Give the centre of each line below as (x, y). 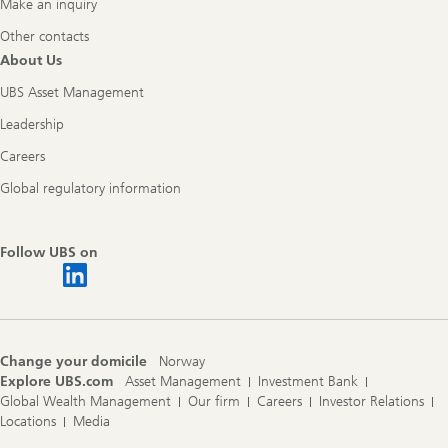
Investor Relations (371, 401)
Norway (182, 361)
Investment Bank (308, 381)
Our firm (214, 401)
